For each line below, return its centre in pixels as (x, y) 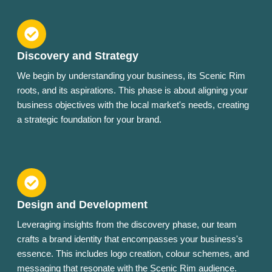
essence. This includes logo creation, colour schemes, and (133, 254)
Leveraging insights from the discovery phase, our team (127, 225)
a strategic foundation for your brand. (89, 120)
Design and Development (82, 205)
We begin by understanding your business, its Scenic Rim (131, 76)
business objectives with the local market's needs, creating (133, 105)
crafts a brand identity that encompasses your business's (130, 239)
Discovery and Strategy (78, 56)
